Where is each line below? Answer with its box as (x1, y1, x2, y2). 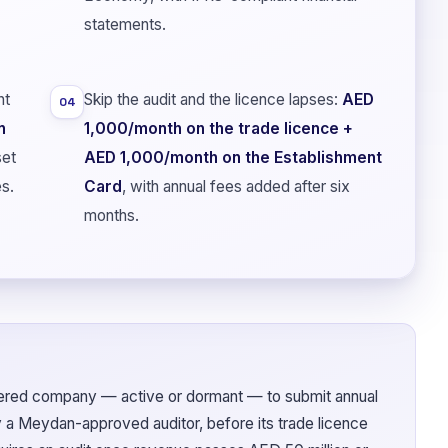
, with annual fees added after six (122, 176, 350, 196)
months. (84, 205, 139, 225)
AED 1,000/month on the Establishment (84, 147, 382, 167)
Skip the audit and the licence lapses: (84, 89, 342, 109)
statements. (84, 14, 166, 34)
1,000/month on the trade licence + (84, 118, 353, 138)
